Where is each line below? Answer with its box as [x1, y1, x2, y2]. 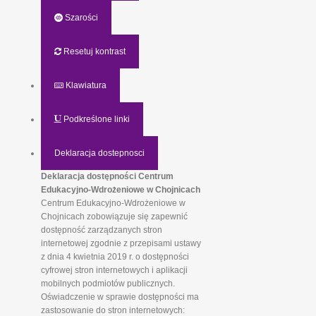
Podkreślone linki [61, 114, 130, 124]
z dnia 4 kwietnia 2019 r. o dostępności [40, 252, 189, 262]
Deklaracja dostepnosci [54, 147, 145, 158]
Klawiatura [63, 80, 107, 90]
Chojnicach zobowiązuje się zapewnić [40, 212, 188, 221]
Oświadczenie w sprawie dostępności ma [40, 292, 199, 302]
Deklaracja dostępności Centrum [40, 171, 174, 181]
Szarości [62, 12, 98, 23]
